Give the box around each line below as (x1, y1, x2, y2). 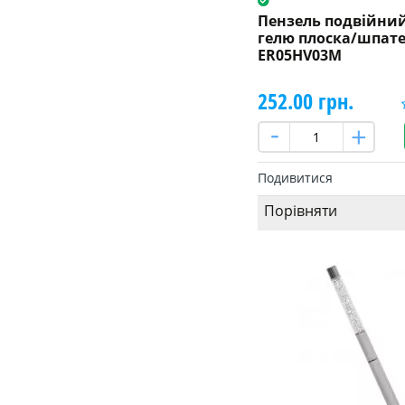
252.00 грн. (257, 85, 353, 116)
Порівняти (263, 200, 337, 221)
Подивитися (257, 168, 333, 186)
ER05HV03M (257, 44, 342, 65)
